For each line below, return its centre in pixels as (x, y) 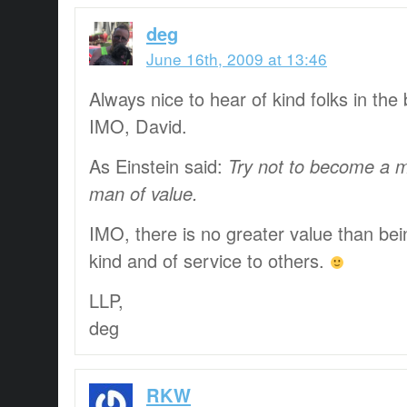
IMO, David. (138, 125)
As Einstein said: (159, 165)
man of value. (144, 193)
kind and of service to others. (209, 260)
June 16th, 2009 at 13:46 (237, 58)
